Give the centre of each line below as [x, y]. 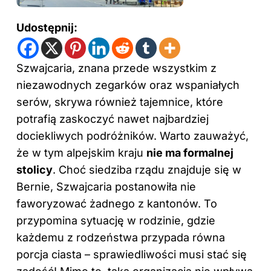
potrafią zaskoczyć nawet [84, 119]
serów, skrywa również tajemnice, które [120, 102]
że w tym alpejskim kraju [81, 152]
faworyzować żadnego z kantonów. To [117, 203]
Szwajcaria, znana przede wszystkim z [116, 68]
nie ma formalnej [190, 152]
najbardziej [181, 119]
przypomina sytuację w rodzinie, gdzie [116, 220]
